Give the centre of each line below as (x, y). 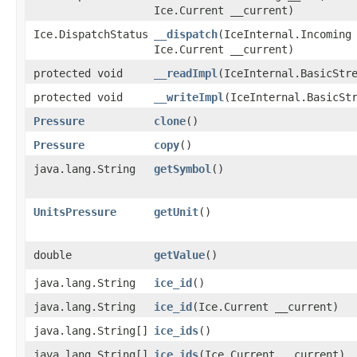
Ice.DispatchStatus (91, 34)
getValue (179, 255)
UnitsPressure (75, 212)
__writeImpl (189, 97)
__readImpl (186, 73)
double (53, 255)
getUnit (176, 212)
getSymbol (182, 169)
